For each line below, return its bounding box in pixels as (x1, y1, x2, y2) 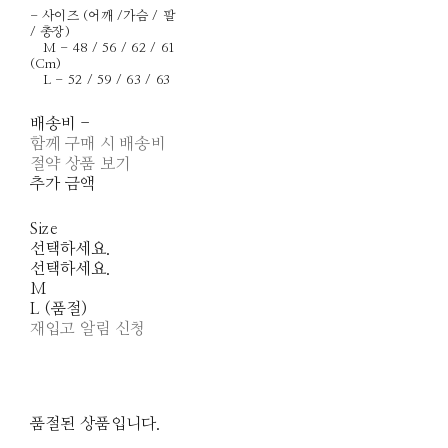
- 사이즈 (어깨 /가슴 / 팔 (29, 10, 176, 24)
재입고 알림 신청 (29, 321, 146, 338)
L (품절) (29, 301, 88, 318)
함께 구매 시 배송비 (29, 136, 166, 153)
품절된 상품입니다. (29, 416, 161, 433)
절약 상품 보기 (29, 156, 131, 173)
